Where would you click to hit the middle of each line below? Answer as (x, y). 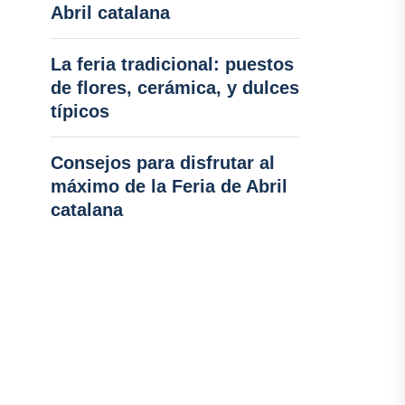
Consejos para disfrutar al (162, 163)
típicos (80, 111)
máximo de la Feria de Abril (169, 186)
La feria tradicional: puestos (172, 64)
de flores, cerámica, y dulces (174, 88)
